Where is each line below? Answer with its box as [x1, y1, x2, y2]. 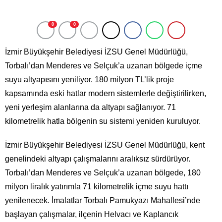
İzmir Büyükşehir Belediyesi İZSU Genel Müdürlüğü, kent [5, 140, 205, 149]
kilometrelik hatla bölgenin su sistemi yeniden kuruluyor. [5, 116, 201, 125]
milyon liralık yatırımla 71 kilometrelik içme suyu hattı [5, 182, 188, 191]
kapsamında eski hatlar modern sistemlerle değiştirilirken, [5, 89, 206, 98]
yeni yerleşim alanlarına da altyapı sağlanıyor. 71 [5, 103, 176, 111]
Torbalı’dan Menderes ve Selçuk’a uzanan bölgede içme [5, 61, 202, 70]
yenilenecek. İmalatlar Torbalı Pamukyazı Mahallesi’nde [5, 196, 200, 205]
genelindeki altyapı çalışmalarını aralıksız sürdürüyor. [5, 154, 190, 163]
